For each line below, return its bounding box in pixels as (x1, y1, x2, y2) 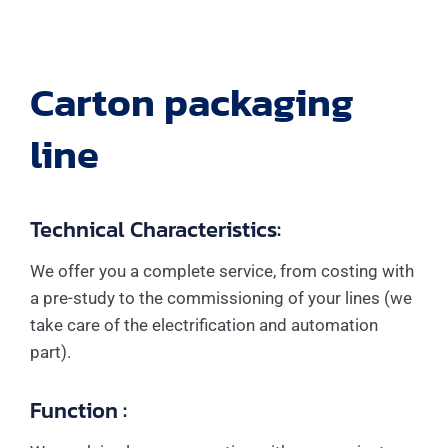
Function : (30, 394, 127, 427)
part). (30, 342, 71, 362)
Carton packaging (30, 72, 354, 132)
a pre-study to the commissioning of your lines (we (30, 288, 412, 308)
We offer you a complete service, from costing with (30, 261, 414, 281)
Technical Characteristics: (30, 213, 281, 246)
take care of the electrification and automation (30, 315, 378, 335)
